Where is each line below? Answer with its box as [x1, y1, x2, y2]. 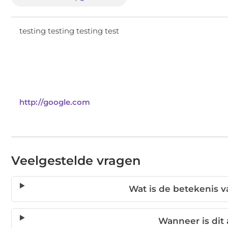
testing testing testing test [19, 26, 119, 36]
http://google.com [19, 97, 90, 107]
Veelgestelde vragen [11, 153, 140, 168]
